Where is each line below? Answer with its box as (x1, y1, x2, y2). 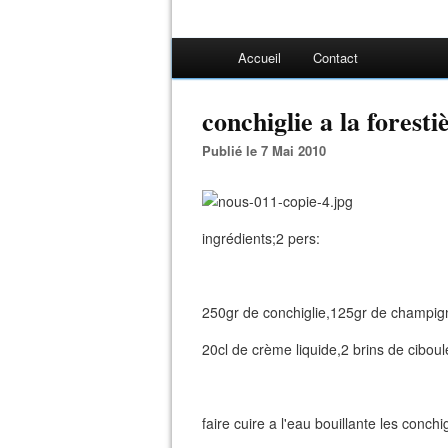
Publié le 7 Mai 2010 (211, 141, 326, 160)
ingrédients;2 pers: (202, 228, 320, 248)
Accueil (238, 48, 281, 67)
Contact (313, 48, 358, 67)
